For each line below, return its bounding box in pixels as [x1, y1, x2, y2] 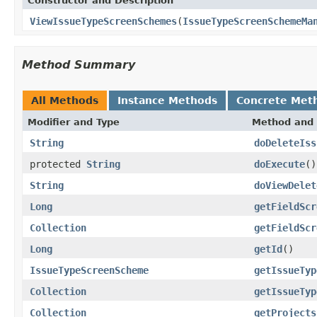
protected [30, 158, 86, 170]
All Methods [31, 94, 98, 106]
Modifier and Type [28, 116, 120, 127]
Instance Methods [117, 94, 217, 106]
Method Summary [22, 57, 135, 71]
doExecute [254, 158, 305, 170]
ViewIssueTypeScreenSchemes [30, 15, 177, 27]
